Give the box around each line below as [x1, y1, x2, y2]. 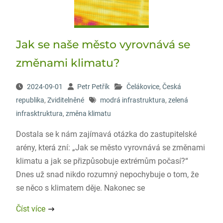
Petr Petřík [77, 83, 110, 91]
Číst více [15, 204, 45, 214]
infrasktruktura [15, 110, 63, 117]
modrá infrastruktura [100, 96, 165, 104]
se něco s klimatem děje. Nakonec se [15, 183, 145, 193]
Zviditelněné [47, 96, 84, 104]
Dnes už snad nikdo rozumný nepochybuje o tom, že [15, 170, 199, 179]
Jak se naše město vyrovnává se [15, 38, 190, 51]
